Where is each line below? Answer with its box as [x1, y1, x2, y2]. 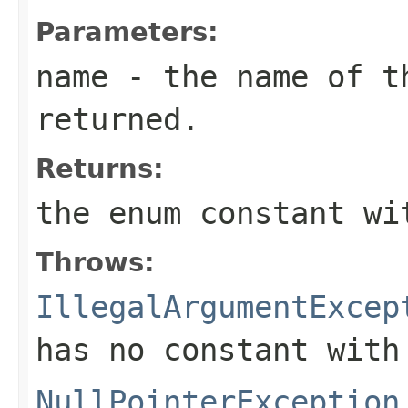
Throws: [36, 246, 155, 278]
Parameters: [36, 15, 219, 47]
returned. [36, 100, 199, 138]
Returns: [36, 152, 164, 184]
